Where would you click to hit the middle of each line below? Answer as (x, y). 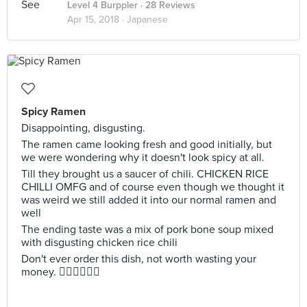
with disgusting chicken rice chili (99, 243)
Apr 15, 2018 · (97, 20)
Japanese (147, 20)
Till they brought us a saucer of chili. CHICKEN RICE (145, 174)
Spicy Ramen (53, 112)
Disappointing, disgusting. (83, 128)
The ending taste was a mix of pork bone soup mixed (147, 230)
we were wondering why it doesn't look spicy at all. (143, 158)
